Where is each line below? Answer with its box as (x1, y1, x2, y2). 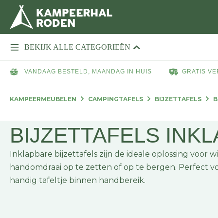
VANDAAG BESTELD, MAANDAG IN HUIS (22, 68, 152, 75)
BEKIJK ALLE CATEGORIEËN (24, 43, 130, 51)
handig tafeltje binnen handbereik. (10, 176, 145, 185)
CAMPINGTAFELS (88, 95, 143, 103)
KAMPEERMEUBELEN (10, 95, 76, 103)
